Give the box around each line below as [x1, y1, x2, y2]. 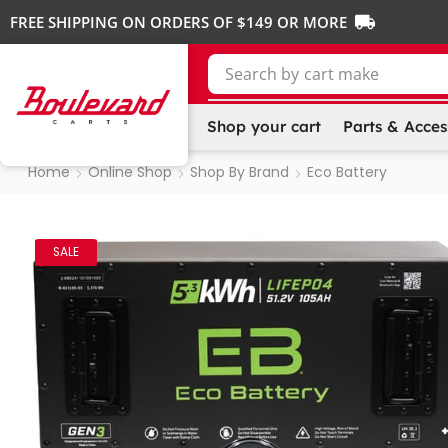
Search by [225, 63, 300, 86]
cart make [304, 63, 380, 86]
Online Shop [87, 161, 172, 182]
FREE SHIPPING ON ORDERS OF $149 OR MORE [10, 12, 347, 32]
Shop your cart [206, 117, 321, 137]
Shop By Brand [189, 161, 289, 182]
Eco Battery [306, 161, 387, 182]
